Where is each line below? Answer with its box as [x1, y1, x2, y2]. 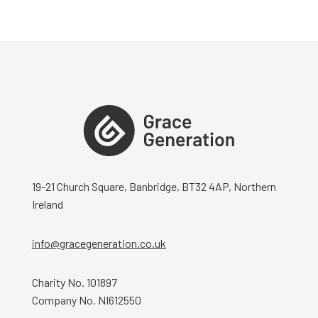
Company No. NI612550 [31, 293, 141, 307]
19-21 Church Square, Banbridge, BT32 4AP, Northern [31, 180, 276, 193]
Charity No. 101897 [31, 275, 117, 289]
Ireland [31, 197, 63, 211]
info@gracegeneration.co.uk [31, 236, 166, 250]
